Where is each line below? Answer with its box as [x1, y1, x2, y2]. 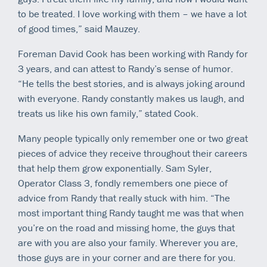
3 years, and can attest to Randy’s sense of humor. [18, 61, 233, 75]
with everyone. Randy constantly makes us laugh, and [18, 91, 244, 105]
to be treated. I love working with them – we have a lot [18, 7, 247, 20]
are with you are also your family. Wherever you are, [18, 235, 238, 249]
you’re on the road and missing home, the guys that [18, 221, 235, 234]
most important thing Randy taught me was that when [18, 206, 244, 219]
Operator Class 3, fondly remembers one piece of [18, 176, 228, 190]
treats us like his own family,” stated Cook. [18, 106, 198, 120]
